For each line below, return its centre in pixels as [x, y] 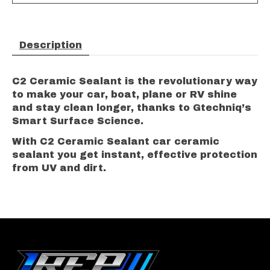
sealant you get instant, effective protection [135, 154]
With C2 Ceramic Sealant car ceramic [116, 141]
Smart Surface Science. [78, 121]
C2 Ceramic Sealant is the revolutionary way [135, 81]
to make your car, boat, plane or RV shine [124, 94]
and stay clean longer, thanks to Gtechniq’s [132, 107]
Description [51, 45]
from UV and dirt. [59, 168]
